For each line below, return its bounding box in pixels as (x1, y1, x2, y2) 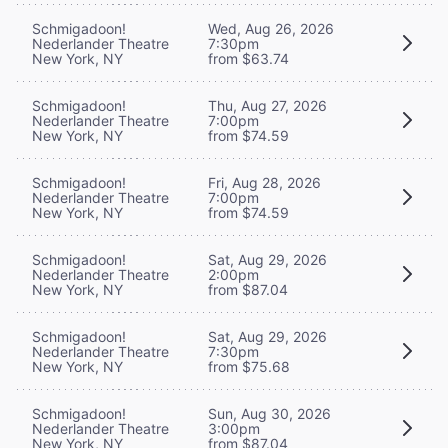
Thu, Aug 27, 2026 (208, 96, 327, 114)
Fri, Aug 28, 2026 (208, 173, 321, 191)
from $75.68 (208, 357, 290, 375)
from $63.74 (208, 49, 289, 67)
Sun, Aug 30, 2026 (208, 404, 331, 422)
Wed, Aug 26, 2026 (208, 19, 334, 37)
